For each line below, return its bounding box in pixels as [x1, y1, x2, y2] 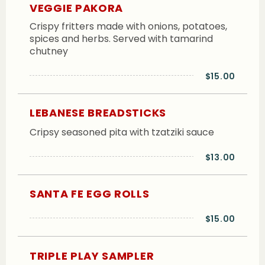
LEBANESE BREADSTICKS [30, 105, 166, 121]
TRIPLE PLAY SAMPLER [30, 248, 154, 263]
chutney [30, 44, 68, 58]
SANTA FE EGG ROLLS [30, 186, 150, 202]
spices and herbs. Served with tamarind [30, 31, 213, 46]
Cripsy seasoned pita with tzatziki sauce [30, 125, 214, 139]
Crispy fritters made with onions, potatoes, [30, 19, 227, 33]
